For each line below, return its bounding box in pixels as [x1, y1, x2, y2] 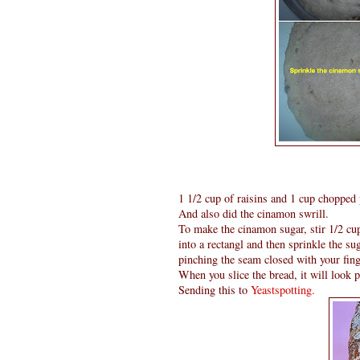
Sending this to [178, 281, 251, 297]
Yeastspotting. [251, 281, 315, 297]
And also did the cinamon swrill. [178, 205, 329, 221]
